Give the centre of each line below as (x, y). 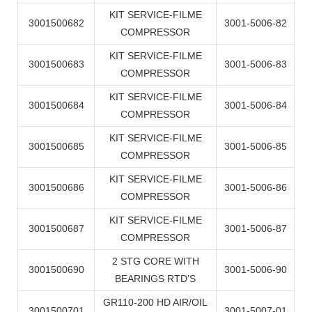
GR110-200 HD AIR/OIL (155, 302)
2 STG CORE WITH (155, 261)
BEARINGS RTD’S (155, 278)
